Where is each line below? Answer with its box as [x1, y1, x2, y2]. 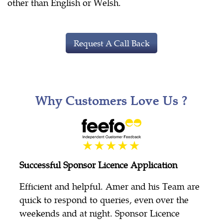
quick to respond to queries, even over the [19, 193, 189, 206]
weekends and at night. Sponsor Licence [19, 207, 180, 220]
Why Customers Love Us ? [35, 92, 188, 109]
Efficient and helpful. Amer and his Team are [19, 180, 200, 193]
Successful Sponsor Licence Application [19, 158, 177, 171]
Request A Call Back [74, 37, 149, 49]
